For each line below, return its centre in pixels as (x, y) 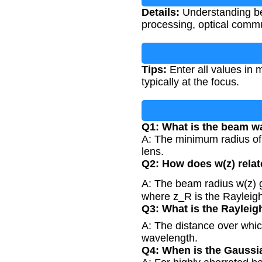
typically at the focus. (190, 82)
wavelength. (170, 238)
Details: (161, 13)
